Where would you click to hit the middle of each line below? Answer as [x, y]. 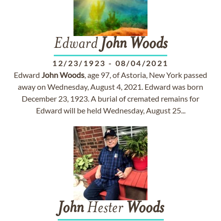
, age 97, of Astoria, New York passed [146, 75]
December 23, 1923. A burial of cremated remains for [110, 98]
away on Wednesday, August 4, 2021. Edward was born [110, 87]
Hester [105, 209]
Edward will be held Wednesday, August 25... [110, 110]
